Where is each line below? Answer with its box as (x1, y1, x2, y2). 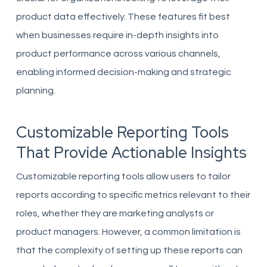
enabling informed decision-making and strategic (15, 67, 231, 77)
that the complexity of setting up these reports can (15, 246, 243, 255)
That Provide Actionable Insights (15, 142, 247, 163)
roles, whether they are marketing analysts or (15, 209, 214, 218)
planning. (15, 86, 55, 95)
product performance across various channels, (15, 49, 221, 58)
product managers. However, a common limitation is (15, 227, 241, 237)
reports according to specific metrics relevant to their (15, 190, 250, 200)
